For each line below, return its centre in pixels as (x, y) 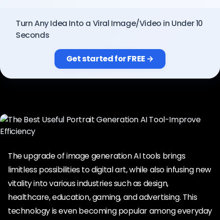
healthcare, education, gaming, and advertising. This (103, 197)
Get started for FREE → (110, 59)
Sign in (105, 40)
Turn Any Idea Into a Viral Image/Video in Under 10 (110, 23)
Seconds (33, 35)
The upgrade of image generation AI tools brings (97, 156)
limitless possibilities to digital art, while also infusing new (110, 170)
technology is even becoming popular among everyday (110, 211)
